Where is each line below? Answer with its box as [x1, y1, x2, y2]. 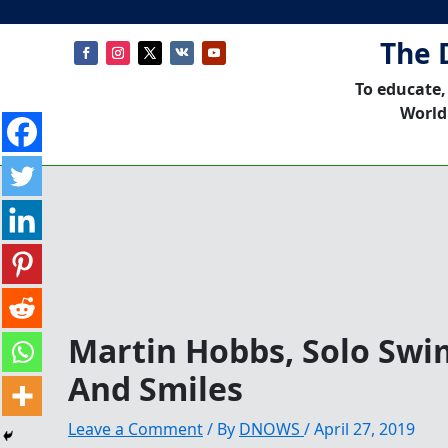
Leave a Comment [68, 417, 203, 440]
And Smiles [68, 366, 243, 410]
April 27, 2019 [314, 417, 415, 440]
